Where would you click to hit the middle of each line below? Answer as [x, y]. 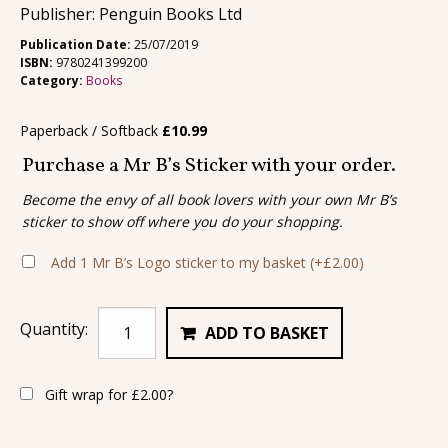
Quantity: [54, 328]
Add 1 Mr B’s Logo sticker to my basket [180, 262]
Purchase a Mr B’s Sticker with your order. [209, 166]
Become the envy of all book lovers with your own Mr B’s [209, 199]
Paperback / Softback [91, 131]
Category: [53, 81]
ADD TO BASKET [267, 332]
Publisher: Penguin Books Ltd [131, 14]
